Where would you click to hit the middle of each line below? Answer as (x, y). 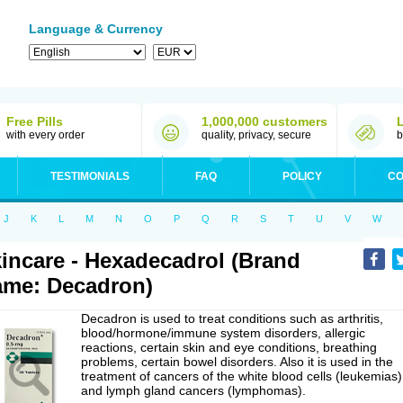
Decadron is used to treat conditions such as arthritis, (232, 318)
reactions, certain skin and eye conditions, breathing (229, 347)
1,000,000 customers (264, 121)
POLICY (302, 176)
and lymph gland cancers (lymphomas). (193, 390)
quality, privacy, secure (256, 135)
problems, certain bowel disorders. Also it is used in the (237, 362)
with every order (45, 135)
